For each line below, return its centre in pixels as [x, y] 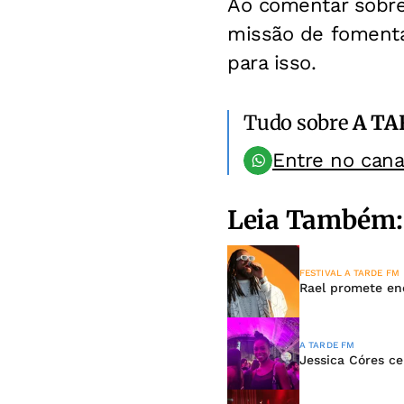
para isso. [272, 63]
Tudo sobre [298, 123]
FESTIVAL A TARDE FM [349, 273]
